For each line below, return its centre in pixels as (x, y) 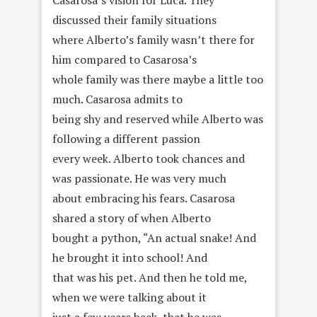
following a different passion (126, 139)
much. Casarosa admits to (117, 99)
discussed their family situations (134, 20)
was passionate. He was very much (139, 179)
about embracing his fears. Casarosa (144, 198)
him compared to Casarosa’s (125, 60)
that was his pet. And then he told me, (150, 278)
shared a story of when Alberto (132, 218)
